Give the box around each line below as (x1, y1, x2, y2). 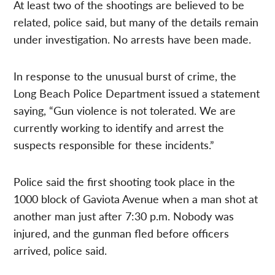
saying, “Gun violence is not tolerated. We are (14, 102, 236, 118)
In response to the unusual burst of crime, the (14, 68, 237, 83)
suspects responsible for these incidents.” (14, 136, 215, 152)
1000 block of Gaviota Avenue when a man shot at (14, 190, 258, 206)
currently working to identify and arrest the (14, 119, 225, 135)
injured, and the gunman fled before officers (14, 225, 230, 241)
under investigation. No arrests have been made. (14, 31, 252, 47)
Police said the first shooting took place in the (14, 173, 236, 189)
